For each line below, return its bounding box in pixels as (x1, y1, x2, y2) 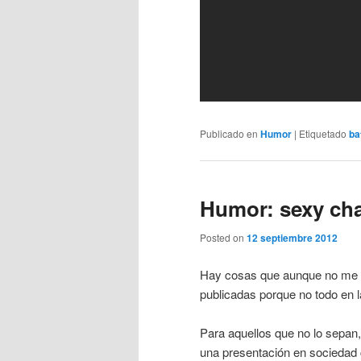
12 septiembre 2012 (247, 230, 338, 246)
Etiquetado (299, 126, 346, 140)
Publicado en (200, 126, 258, 140)
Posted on (200, 230, 247, 245)
